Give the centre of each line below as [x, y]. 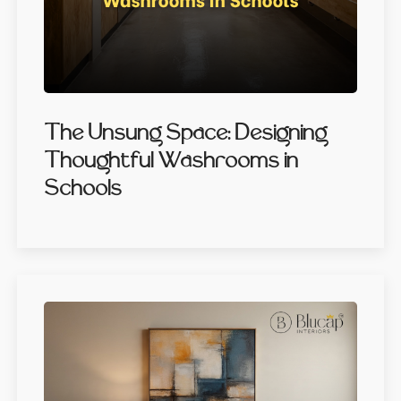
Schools [82, 189]
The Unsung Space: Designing [185, 133]
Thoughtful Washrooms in [171, 161]
